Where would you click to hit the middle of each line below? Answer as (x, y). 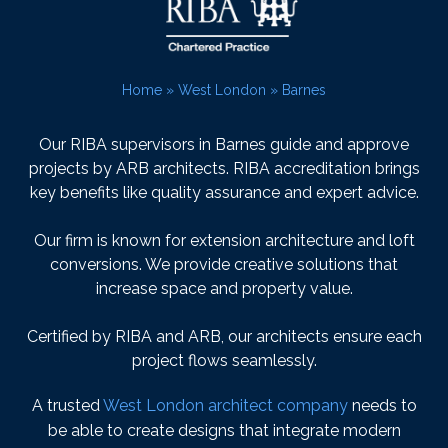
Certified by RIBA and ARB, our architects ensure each (224, 336)
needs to (382, 405)
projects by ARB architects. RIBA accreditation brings (224, 168)
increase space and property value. (224, 288)
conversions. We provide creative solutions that (224, 264)
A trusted (67, 405)
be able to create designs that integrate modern (224, 430)
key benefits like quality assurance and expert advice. (224, 192)
